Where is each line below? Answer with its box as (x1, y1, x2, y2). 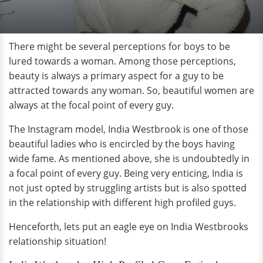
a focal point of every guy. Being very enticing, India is (9, 167, 243, 180)
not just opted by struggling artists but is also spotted (9, 181, 247, 194)
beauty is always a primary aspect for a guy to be (9, 69, 224, 82)
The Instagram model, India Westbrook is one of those (9, 123, 248, 136)
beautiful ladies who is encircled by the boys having (9, 137, 235, 150)
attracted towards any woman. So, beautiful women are (9, 84, 254, 97)
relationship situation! (9, 235, 106, 248)
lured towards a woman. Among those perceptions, (9, 55, 236, 68)
